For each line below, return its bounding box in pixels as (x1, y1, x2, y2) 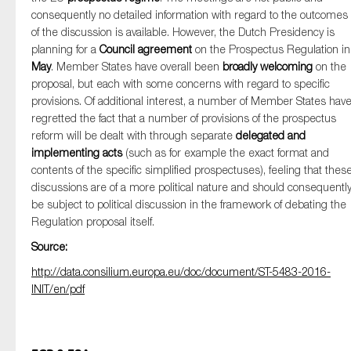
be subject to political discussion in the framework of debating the (31, 197, 346, 211)
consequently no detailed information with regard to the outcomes (31, 8, 348, 21)
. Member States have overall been (51, 60, 223, 73)
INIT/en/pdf (31, 282, 85, 295)
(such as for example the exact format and (122, 146, 329, 159)
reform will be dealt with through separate (31, 128, 236, 142)
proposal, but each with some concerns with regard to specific (31, 77, 330, 90)
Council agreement (100, 42, 192, 56)
